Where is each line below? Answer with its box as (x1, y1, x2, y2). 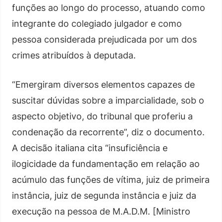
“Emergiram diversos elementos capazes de (12, 79, 195, 90)
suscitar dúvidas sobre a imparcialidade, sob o (12, 95, 204, 106)
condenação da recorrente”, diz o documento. (12, 127, 205, 137)
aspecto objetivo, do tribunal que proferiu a (12, 111, 193, 121)
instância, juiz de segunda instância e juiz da (12, 190, 196, 201)
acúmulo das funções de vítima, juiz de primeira (12, 174, 210, 185)
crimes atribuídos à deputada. (12, 50, 136, 60)
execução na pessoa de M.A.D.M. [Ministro (12, 206, 190, 217)
